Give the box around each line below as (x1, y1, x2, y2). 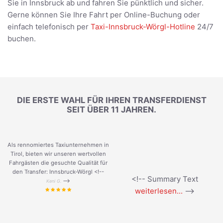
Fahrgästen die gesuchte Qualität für (9, 159, 108, 167)
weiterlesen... (135, 186, 183, 196)
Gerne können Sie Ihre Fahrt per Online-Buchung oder (7, 10, 200, 20)
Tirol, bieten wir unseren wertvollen (10, 150, 106, 158)
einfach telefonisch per (7, 22, 91, 32)
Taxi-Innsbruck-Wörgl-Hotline (91, 22, 195, 32)
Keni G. (46, 178, 61, 184)
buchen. (7, 34, 36, 44)
